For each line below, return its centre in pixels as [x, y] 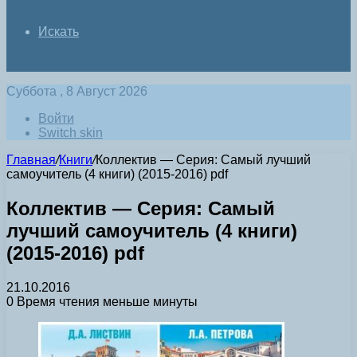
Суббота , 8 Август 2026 [77, 91]
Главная [31, 160]
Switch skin [71, 133]
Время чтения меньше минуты [106, 301]
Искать [59, 31]
